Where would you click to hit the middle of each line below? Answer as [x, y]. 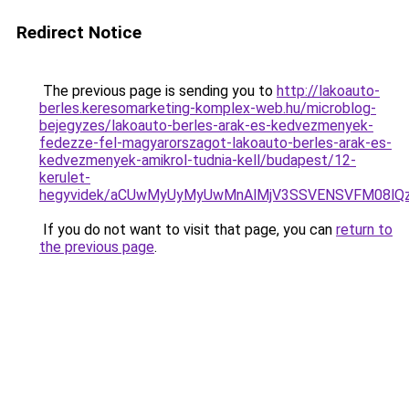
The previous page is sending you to [158, 91]
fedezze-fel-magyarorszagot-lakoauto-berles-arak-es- [215, 143]
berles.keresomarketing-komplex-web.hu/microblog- [208, 108]
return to [364, 230]
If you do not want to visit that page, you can [188, 230]
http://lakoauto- [328, 91]
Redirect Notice [79, 32]
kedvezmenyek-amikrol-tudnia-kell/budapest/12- [198, 160]
